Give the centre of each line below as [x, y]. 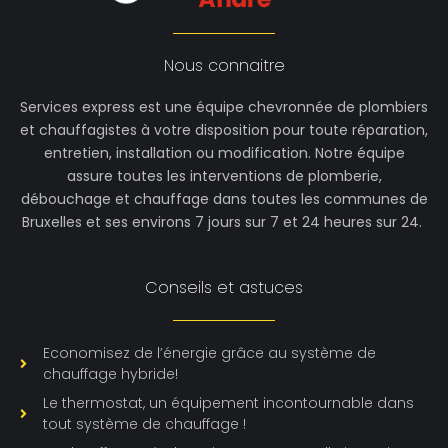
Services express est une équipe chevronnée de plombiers [224, 106]
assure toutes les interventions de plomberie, [224, 175]
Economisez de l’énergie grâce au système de [209, 353]
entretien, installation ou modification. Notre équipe [224, 152]
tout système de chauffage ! [144, 424]
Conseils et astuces [224, 288]
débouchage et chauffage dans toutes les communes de [224, 198]
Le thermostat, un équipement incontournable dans [228, 403]
